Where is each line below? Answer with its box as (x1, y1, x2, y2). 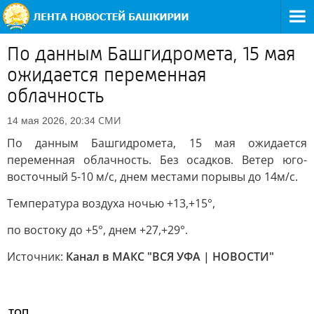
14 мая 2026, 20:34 (7, 115, 95, 126)
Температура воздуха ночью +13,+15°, (7, 196, 215, 211)
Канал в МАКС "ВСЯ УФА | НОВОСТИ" (66, 249, 274, 264)
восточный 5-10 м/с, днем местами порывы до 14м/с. (7, 169, 298, 184)
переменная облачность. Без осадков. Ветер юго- (7, 152, 307, 168)
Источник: (7, 249, 66, 264)
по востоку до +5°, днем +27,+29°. (7, 222, 188, 238)
